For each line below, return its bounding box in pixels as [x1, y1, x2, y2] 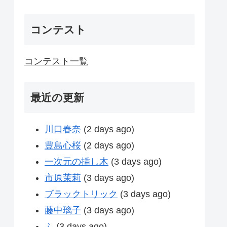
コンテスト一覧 [24, 56, 88, 66]
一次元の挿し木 [45, 156, 108, 167]
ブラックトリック [45, 188, 118, 199]
